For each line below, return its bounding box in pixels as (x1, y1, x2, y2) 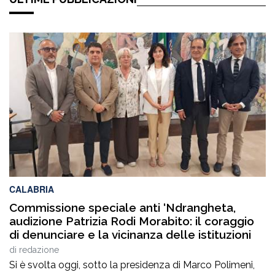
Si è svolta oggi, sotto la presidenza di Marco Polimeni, (9, 259, 255, 271)
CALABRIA (9, 183, 54, 196)
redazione (19, 245, 59, 255)
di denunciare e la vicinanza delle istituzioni (9, 228, 251, 242)
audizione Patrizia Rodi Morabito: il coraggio (9, 214, 254, 228)
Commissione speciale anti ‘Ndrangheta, (9, 201, 236, 215)
